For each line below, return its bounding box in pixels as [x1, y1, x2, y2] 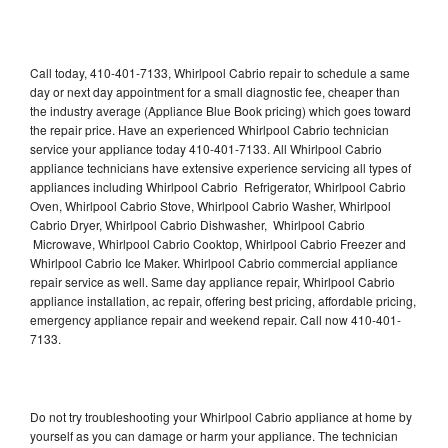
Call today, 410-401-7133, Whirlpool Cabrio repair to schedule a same [30, 63, 410, 81]
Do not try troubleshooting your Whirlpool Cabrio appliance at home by [30, 407, 412, 425]
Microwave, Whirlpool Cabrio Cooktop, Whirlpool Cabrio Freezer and [30, 234, 406, 252]
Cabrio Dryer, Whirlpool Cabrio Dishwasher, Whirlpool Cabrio [30, 215, 365, 233]
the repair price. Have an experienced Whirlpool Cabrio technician [30, 120, 389, 138]
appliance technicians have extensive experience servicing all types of [30, 158, 411, 176]
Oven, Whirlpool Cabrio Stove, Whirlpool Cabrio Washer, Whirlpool [30, 196, 391, 214]
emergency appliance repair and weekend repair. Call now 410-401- [30, 310, 401, 328]
